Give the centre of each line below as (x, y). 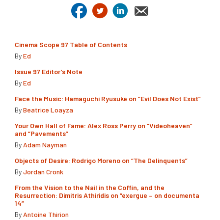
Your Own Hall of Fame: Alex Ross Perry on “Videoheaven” (104, 126)
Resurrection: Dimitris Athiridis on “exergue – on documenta (107, 195)
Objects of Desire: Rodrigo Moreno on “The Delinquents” (101, 161)
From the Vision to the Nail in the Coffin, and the (90, 188)
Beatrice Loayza (48, 110)
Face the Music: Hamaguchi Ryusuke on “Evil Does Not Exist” (108, 99)
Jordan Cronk (43, 172)
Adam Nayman (45, 145)
